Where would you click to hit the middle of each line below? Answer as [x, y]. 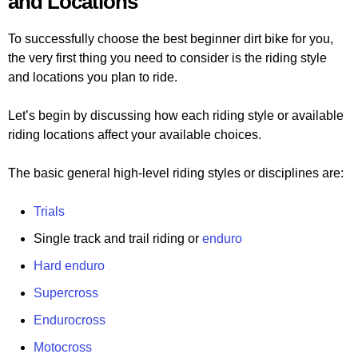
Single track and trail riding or [118, 239]
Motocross [63, 348]
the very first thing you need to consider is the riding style [167, 58]
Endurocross [70, 320]
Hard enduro [69, 266]
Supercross [66, 293]
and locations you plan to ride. [93, 78]
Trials [49, 212]
